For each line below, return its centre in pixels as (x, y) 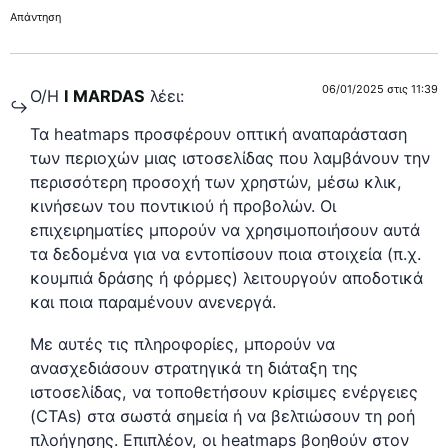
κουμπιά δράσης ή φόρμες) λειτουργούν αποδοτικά (226, 278)
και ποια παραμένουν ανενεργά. (153, 302)
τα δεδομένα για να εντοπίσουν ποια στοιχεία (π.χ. (225, 254)
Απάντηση (35, 16)
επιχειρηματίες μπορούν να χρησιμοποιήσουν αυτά (225, 230)
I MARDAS (104, 95)
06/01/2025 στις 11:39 (380, 88)
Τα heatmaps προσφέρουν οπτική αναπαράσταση (218, 134)
